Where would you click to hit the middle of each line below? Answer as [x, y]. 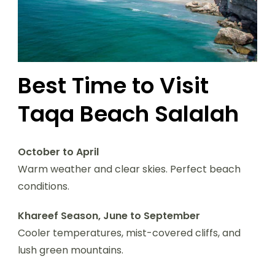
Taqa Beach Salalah [128, 114]
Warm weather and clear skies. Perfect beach [129, 169]
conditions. [44, 187]
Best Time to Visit [113, 86]
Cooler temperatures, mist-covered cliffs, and [129, 233]
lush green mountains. [71, 250]
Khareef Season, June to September [109, 216]
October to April [58, 152]
